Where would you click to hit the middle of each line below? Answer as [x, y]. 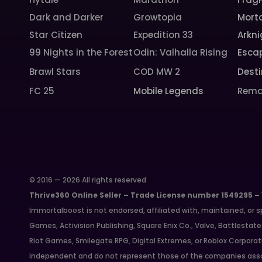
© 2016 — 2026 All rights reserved [88, 180]
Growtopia [157, 17]
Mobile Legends [168, 91]
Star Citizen [56, 35]
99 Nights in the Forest [81, 52]
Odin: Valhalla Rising [180, 52]
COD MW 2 [156, 72]
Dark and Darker [67, 17]
